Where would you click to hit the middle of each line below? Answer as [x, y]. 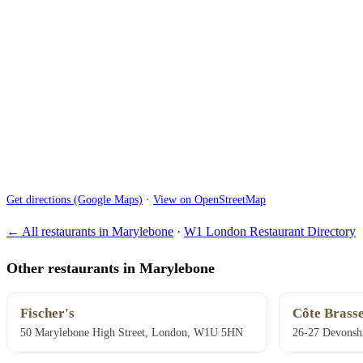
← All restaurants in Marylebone [90, 232]
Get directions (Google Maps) [75, 199]
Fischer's [47, 314]
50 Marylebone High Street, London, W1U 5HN [132, 333]
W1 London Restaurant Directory [270, 232]
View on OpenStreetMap [209, 199]
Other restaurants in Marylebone [111, 268]
